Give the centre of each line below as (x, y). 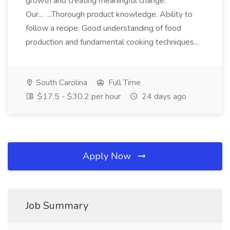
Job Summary (57, 206)
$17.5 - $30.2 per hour (78, 97)
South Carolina (61, 83)
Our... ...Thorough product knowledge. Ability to (109, 14)
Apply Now (108, 156)
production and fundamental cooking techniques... (113, 42)
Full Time (123, 83)
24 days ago (163, 97)
